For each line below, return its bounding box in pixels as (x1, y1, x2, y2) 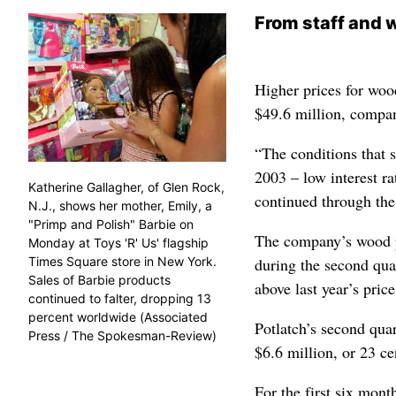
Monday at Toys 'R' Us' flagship (28, 235, 209, 250)
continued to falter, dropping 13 (28, 291, 211, 306)
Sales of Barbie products (28, 272, 171, 287)
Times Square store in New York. (28, 254, 217, 269)
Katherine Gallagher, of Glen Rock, (28, 179, 225, 194)
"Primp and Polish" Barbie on (28, 217, 194, 232)
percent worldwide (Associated (28, 309, 208, 324)
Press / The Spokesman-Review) (28, 328, 217, 343)
